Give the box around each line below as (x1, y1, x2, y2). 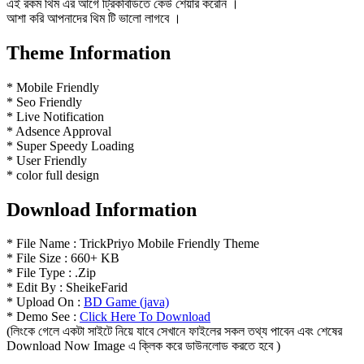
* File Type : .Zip (6, 266, 96, 280)
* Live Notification (6, 109, 104, 123)
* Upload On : (6, 295, 84, 310)
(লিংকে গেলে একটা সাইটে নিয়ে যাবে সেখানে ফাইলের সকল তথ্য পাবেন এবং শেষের (6, 324, 342, 339)
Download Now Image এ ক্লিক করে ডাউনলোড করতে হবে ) (6, 339, 280, 353)
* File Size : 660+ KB (6, 251, 119, 266)
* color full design (6, 167, 99, 182)
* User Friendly (6, 153, 87, 167)
